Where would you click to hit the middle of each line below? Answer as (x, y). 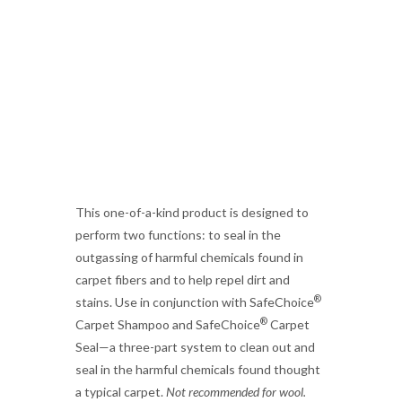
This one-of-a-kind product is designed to (192, 212)
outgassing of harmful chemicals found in (189, 257)
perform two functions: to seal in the (178, 235)
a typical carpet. (121, 392)
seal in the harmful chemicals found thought (198, 369)
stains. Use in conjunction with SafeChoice (195, 302)
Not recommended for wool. (236, 392)
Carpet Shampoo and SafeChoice (168, 324)
